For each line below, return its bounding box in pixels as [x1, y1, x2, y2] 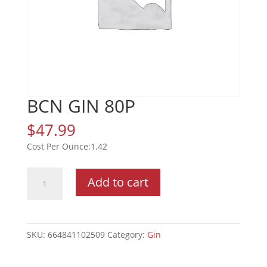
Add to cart [87, 174, 148, 191]
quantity [26, 209, 60, 221]
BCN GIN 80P [26, 94, 135, 119]
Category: [107, 229, 147, 241]
